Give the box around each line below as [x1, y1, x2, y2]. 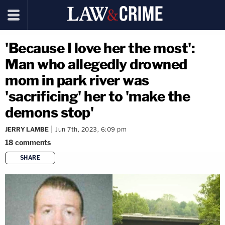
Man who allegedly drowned [5, 56, 187, 73]
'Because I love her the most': [5, 40, 194, 57]
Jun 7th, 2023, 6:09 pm [55, 126, 127, 133]
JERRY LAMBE [5, 126, 49, 133]
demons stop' [5, 104, 93, 121]
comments [15, 138, 51, 147]
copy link [118, 170, 143, 178]
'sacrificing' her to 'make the [5, 88, 190, 105]
